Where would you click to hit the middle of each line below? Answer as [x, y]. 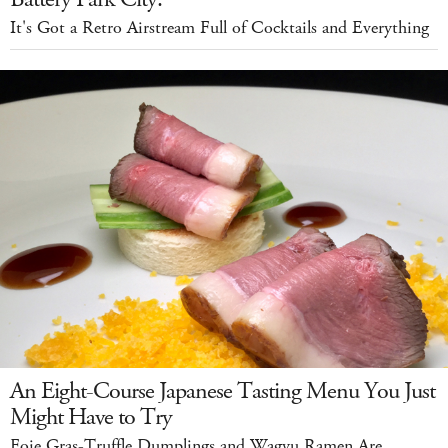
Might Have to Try [91, 417]
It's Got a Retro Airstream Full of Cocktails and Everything [219, 27]
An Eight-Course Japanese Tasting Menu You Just [222, 391]
